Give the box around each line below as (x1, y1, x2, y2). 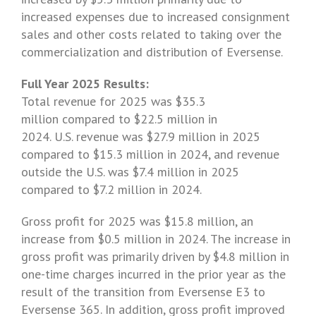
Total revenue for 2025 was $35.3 (21, 93, 205, 109)
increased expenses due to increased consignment (21, 8, 290, 25)
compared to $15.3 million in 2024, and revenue (21, 146, 279, 162)
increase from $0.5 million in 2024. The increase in (21, 231, 291, 247)
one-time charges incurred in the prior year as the (21, 266, 286, 282)
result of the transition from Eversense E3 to (21, 284, 265, 300)
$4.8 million (213, 248, 276, 265)
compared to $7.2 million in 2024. (21, 181, 202, 197)
